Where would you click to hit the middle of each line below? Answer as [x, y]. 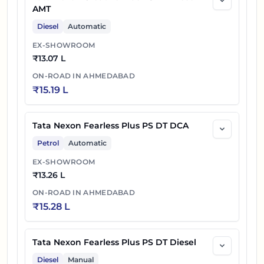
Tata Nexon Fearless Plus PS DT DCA [110, 126]
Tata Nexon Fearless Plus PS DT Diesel [114, 242]
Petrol [48, 143]
